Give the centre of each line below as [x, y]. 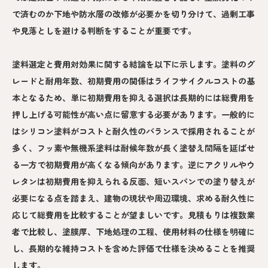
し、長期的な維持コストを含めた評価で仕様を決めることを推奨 [133, 249]
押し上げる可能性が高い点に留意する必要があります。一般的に [133, 115]
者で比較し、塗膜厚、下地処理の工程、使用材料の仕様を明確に [133, 232]
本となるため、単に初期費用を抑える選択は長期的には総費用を [133, 98]
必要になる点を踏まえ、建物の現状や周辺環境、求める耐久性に [133, 198]
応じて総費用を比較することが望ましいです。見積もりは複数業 [133, 215]
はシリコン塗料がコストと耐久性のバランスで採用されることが [133, 131]
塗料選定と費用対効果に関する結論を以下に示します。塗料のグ [133, 64]
